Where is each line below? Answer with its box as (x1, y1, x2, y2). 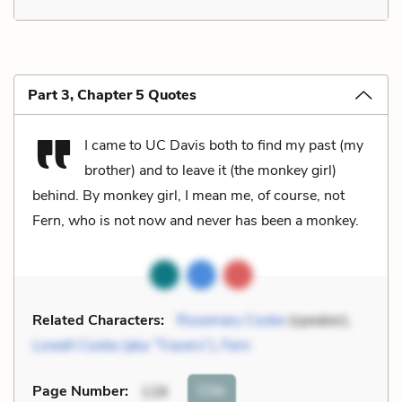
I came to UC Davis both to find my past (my (84, 135, 363, 155)
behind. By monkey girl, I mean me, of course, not (32, 185, 345, 205)
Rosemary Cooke (177, 310, 289, 330)
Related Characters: (32, 310, 164, 330)
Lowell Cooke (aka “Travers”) (32, 335, 214, 355)
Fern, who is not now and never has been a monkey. (32, 210, 359, 231)
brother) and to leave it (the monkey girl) (84, 160, 336, 180)
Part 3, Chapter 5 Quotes (28, 84, 197, 105)
